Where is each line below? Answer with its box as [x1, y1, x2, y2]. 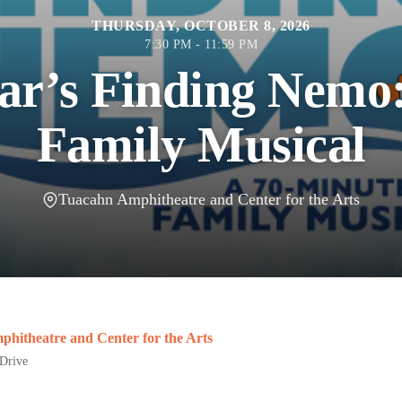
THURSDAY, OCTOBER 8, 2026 [92, 18, 310, 33]
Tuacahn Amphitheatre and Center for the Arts [58, 190, 360, 208]
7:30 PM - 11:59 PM [144, 38, 258, 51]
